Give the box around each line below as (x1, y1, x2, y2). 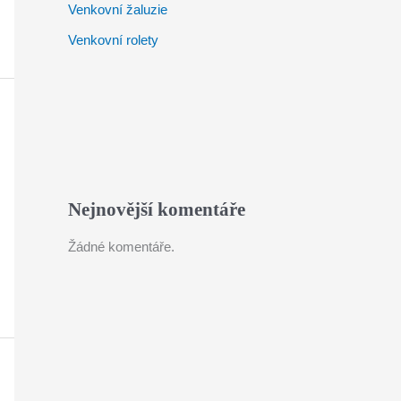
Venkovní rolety (68, 31, 158, 47)
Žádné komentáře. (68, 239, 175, 255)
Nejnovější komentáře (68, 198, 245, 220)
